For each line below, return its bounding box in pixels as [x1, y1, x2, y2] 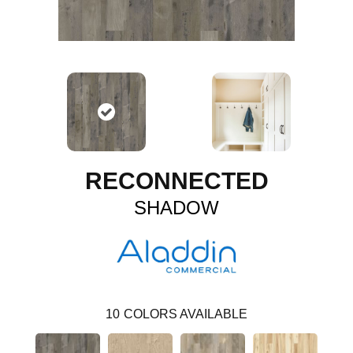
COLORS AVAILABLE [124, 307, 247, 321]
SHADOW [134, 196, 219, 218]
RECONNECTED [84, 167, 269, 194]
